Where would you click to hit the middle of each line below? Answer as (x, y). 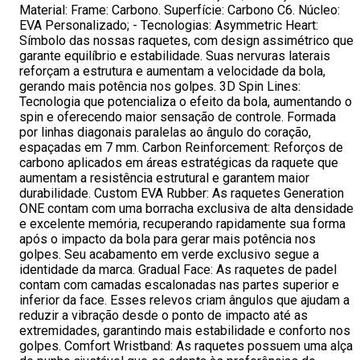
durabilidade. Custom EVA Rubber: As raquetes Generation (182, 193)
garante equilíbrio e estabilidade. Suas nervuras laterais (175, 56)
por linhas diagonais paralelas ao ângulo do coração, (165, 132)
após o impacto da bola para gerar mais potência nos (168, 239)
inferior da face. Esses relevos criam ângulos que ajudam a (184, 300)
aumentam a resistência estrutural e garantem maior (164, 178)
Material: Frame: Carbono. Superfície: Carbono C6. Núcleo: (180, 10)
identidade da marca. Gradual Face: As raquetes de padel (178, 270)
